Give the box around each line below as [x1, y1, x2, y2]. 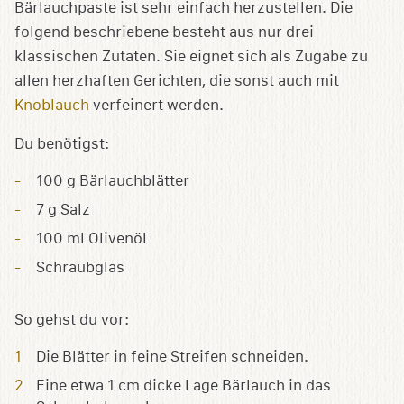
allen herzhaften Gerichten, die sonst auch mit [14, 71, 339, 89]
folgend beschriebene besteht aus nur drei [14, 23, 314, 41]
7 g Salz [36, 200, 90, 218]
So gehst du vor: [14, 310, 129, 328]
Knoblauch [14, 96, 89, 114]
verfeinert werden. [89, 96, 224, 114]
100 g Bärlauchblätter [36, 171, 189, 189]
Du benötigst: [14, 134, 109, 152]
